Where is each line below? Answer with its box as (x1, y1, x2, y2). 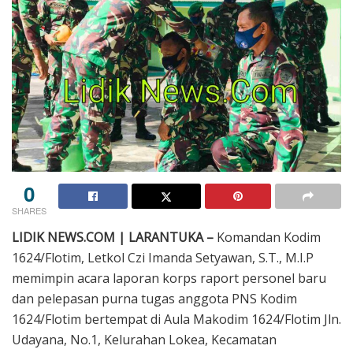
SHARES (12, 203, 46, 217)
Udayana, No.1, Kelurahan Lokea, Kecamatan (12, 330, 277, 348)
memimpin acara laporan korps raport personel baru (12, 269, 326, 287)
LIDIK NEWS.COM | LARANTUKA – (12, 228, 214, 246)
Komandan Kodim (214, 228, 321, 246)
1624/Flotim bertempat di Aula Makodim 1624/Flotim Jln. (12, 310, 341, 328)
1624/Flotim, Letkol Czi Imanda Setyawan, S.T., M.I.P (12, 248, 314, 266)
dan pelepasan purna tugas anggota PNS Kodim (12, 289, 297, 307)
